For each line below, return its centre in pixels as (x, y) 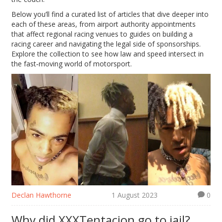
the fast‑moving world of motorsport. (72, 63)
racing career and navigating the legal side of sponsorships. (106, 44)
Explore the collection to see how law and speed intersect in (108, 54)
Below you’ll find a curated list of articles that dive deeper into (110, 14)
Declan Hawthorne (42, 195)
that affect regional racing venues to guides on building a (102, 34)
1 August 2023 (135, 195)
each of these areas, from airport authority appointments (104, 24)
